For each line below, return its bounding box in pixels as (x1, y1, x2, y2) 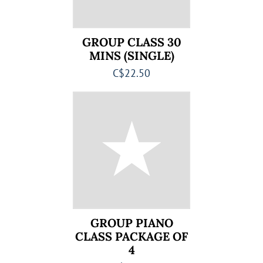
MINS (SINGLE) (89, 48, 174, 63)
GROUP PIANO (90, 215, 173, 230)
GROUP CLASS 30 (82, 35, 181, 49)
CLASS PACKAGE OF (75, 229, 188, 244)
